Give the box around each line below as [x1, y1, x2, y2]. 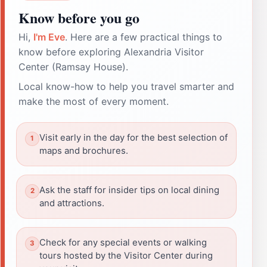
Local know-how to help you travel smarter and [18, 80, 234, 92]
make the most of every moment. [18, 95, 169, 107]
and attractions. [39, 197, 104, 209]
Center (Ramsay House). [18, 60, 128, 73]
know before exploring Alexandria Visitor [18, 45, 204, 58]
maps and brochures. [39, 145, 128, 156]
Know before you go [18, 7, 139, 28]
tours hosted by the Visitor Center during [39, 250, 213, 261]
